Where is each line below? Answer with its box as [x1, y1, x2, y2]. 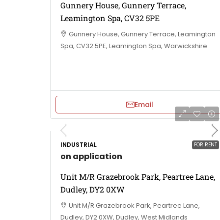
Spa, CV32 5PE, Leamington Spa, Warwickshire [60, 41, 207, 51]
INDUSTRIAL [60, 140, 97, 149]
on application [60, 150, 122, 162]
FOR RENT [194, 140, 217, 148]
